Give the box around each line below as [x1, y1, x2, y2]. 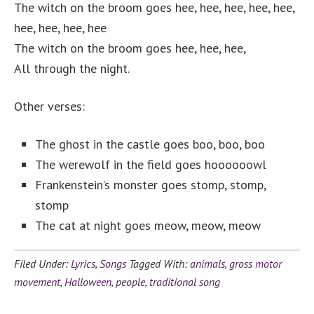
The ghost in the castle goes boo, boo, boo [35, 136, 265, 153]
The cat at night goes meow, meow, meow [35, 217, 261, 234]
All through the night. [14, 60, 130, 77]
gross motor [229, 257, 282, 271]
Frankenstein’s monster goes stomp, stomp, [35, 177, 266, 193]
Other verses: [14, 98, 85, 115]
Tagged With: [129, 257, 190, 271]
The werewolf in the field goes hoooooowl [35, 156, 266, 173]
